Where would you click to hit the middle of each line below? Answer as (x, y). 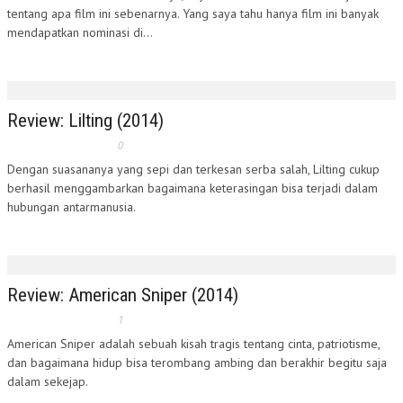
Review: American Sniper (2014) (123, 295)
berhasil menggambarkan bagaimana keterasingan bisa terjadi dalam (193, 188)
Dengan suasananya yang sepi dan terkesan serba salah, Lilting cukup (193, 169)
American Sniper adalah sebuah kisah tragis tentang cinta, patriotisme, (193, 344)
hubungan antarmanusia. (72, 207)
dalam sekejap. (48, 381)
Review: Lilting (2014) (85, 121)
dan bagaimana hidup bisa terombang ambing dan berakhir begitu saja (197, 363)
